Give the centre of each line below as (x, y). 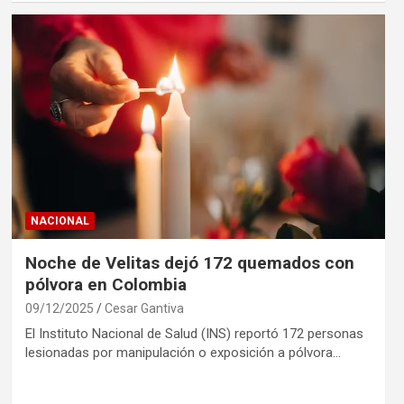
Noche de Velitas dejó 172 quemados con (189, 262)
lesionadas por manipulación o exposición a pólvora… (183, 352)
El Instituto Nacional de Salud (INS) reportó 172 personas (194, 333)
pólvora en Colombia (106, 284)
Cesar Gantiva (144, 308)
